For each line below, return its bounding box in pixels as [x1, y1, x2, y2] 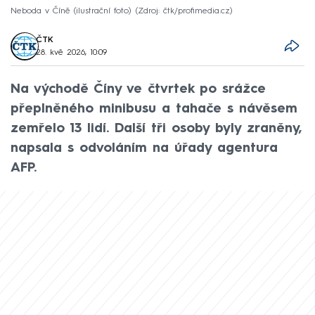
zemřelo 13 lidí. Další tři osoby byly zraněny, [11, 122, 302, 135]
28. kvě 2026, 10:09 [36, 48, 108, 57]
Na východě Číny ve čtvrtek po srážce [11, 82, 266, 96]
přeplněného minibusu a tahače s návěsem [11, 102, 297, 115]
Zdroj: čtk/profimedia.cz [138, 6, 230, 15]
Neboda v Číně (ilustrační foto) [11, 6, 131, 15]
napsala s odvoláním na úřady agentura [11, 141, 278, 155]
